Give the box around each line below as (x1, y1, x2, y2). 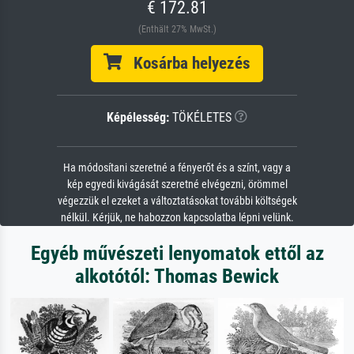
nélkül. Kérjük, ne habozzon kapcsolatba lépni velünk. (60, 211, 294, 225)
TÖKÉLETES (169, 110, 232, 126)
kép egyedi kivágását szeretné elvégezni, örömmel (66, 178, 288, 192)
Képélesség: (107, 110, 169, 126)
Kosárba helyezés (122, 54, 250, 73)
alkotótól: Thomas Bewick (75, 265, 279, 288)
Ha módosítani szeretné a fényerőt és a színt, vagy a (63, 161, 291, 175)
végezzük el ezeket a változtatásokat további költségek (57, 194, 297, 209)
